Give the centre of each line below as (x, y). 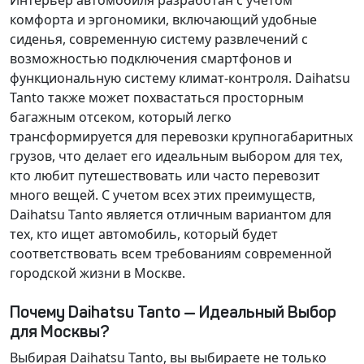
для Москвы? (60, 331)
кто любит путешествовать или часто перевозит (165, 175)
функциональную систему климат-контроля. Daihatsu (180, 78)
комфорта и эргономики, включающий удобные (163, 19)
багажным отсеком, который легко (121, 117)
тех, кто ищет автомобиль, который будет (144, 234)
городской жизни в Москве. (97, 273)
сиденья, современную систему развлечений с (159, 39)
